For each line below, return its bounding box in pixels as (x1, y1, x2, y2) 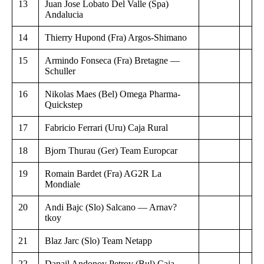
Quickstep (45, 99, 82, 110)
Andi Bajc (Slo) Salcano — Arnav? (45, 202, 177, 212)
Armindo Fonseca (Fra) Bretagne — (45, 55, 180, 65)
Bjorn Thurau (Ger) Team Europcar (45, 145, 177, 156)
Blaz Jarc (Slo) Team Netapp (45, 235, 152, 246)
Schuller (45, 65, 75, 76)
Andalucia (45, 9, 83, 19)
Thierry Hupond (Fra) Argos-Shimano (45, 32, 187, 42)
